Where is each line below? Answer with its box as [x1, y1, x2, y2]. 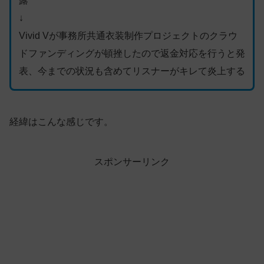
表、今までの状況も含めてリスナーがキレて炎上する [18, 66, 245, 77]
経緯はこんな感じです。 [9, 116, 113, 127]
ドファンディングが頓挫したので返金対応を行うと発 [18, 48, 245, 59]
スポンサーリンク [94, 156, 170, 167]
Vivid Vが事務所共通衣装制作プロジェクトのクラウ [18, 31, 237, 41]
